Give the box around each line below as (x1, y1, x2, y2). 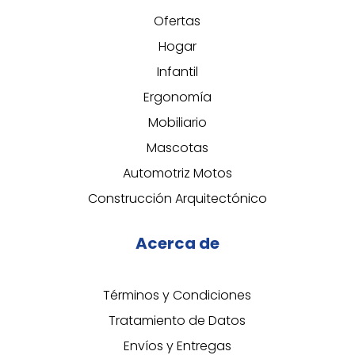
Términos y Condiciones (103, 286, 252, 305)
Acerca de (135, 232, 219, 255)
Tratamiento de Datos (109, 311, 246, 330)
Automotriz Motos (122, 164, 232, 183)
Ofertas (154, 12, 201, 31)
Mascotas (146, 139, 208, 158)
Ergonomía (143, 88, 212, 107)
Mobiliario (147, 113, 207, 132)
